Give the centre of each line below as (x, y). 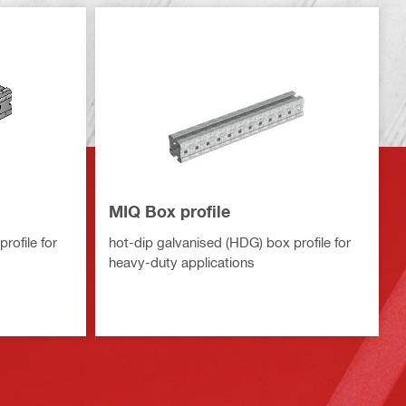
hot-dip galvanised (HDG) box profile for (229, 242)
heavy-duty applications (181, 261)
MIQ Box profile (169, 211)
